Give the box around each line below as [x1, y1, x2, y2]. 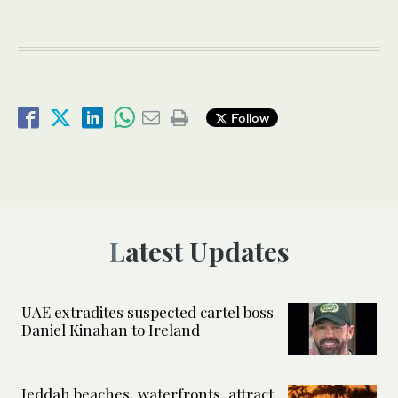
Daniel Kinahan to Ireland [21, 319, 200, 339]
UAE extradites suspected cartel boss [21, 301, 274, 322]
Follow [227, 110, 269, 126]
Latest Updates [124, 233, 290, 269]
